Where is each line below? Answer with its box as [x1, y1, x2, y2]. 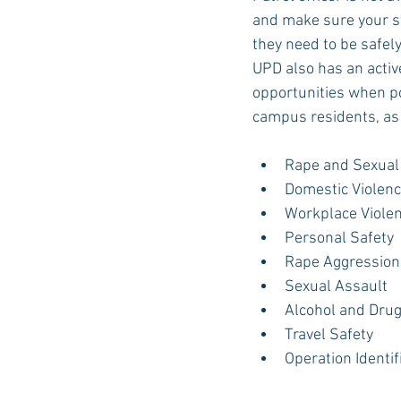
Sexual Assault [285, 277, 388, 296]
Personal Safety [285, 229, 394, 248]
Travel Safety [285, 326, 373, 345]
